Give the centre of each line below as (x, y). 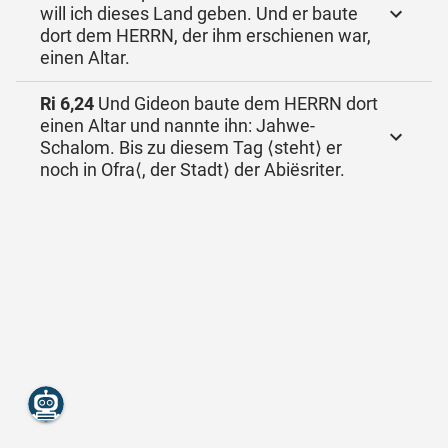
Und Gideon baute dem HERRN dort (236, 103)
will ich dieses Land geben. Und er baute (199, 13)
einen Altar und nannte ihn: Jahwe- (177, 125)
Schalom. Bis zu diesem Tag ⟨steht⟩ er (191, 147)
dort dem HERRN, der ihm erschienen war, (205, 35)
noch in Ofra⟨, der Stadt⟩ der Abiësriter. (192, 169)
